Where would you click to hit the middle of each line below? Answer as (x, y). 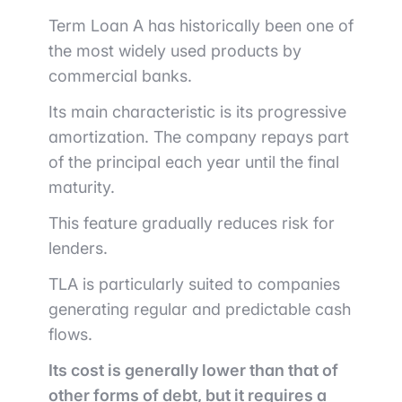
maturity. (82, 188)
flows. (70, 335)
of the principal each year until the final (194, 162)
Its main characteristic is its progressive (197, 112)
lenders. (78, 249)
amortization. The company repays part (199, 137)
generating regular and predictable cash (200, 310)
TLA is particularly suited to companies (194, 284)
